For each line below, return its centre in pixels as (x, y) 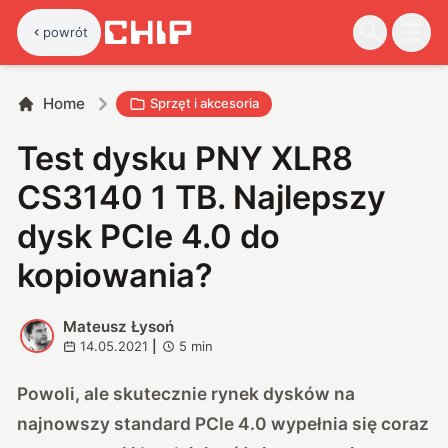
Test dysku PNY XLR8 (185, 158)
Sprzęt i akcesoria (205, 103)
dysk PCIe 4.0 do (149, 236)
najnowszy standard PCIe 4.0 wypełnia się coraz (223, 423)
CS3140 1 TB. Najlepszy (202, 197)
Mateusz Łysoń (118, 326)
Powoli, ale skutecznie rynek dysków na (186, 393)
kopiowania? (115, 275)
